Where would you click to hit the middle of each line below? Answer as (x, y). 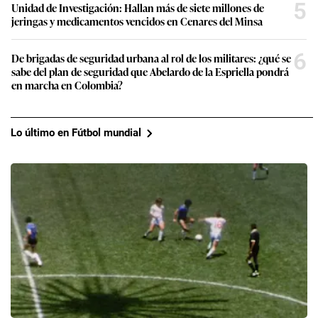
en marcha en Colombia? (67, 84)
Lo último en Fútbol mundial (76, 133)
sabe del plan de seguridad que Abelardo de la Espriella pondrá (150, 71)
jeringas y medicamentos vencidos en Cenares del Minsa (137, 21)
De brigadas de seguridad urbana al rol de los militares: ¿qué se (151, 57)
